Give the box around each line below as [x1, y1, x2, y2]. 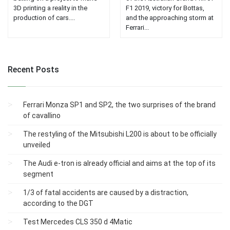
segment [23, 170, 53, 179]
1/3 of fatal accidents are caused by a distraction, [23, 188, 188, 197]
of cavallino [23, 111, 61, 120]
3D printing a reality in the [13, 4, 87, 12]
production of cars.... [13, 14, 75, 22]
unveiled [23, 141, 50, 149]
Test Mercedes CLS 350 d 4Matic [23, 218, 132, 226]
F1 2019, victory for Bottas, [126, 4, 204, 12]
